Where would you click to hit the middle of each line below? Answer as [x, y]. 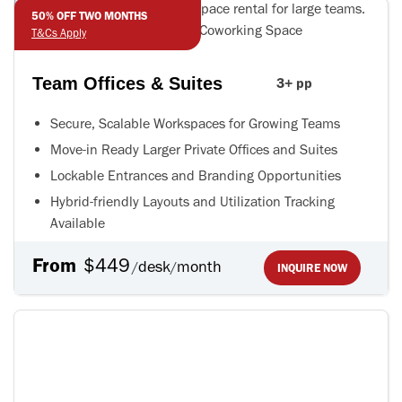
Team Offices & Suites [127, 84]
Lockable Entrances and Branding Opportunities [196, 176]
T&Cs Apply [59, 33]
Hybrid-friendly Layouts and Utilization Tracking [192, 202]
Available [78, 223]
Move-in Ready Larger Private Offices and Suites [194, 150]
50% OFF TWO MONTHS [90, 16]
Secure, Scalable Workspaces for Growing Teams [195, 124]
